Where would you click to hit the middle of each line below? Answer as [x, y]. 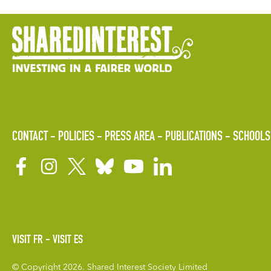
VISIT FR [28, 241]
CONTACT [30, 137]
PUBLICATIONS [194, 137]
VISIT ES [68, 241]
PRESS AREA [130, 137]
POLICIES [76, 137]
